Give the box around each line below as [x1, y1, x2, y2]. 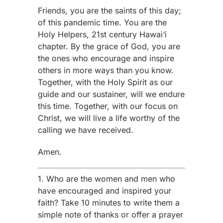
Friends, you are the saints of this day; [38, 5, 182, 15]
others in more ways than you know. [38, 65, 174, 75]
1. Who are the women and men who [38, 174, 176, 184]
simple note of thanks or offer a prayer [38, 210, 184, 220]
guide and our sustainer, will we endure [38, 89, 185, 99]
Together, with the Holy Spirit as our [38, 77, 173, 87]
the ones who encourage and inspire [38, 53, 175, 63]
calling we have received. [38, 125, 134, 135]
